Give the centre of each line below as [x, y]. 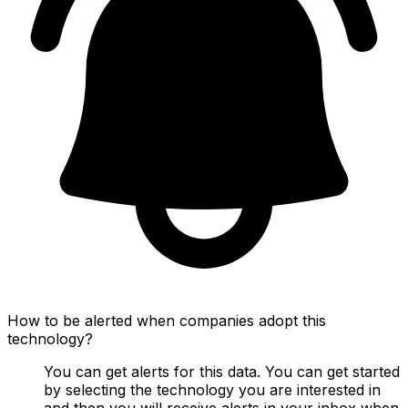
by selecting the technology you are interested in [212, 389]
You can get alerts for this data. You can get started [222, 371]
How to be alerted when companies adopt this [167, 320]
